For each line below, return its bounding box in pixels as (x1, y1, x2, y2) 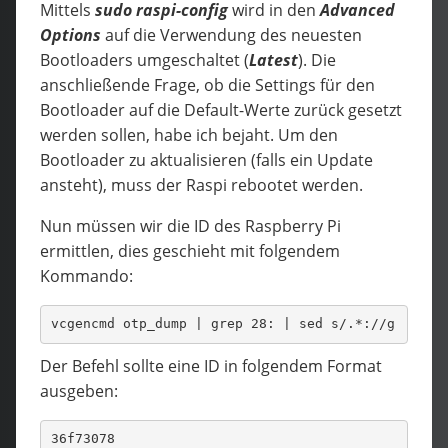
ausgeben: (40, 379, 118, 402)
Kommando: (40, 264, 133, 287)
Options (40, 23, 101, 46)
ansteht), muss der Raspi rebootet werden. (40, 173, 363, 196)
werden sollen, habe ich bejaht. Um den (40, 123, 338, 146)
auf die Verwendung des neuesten (101, 23, 362, 46)
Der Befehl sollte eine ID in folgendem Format (40, 354, 382, 377)
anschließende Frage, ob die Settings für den (40, 73, 375, 96)
